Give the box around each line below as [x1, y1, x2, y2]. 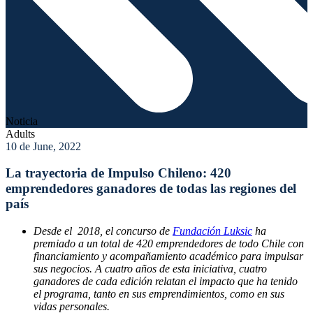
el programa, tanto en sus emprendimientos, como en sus [34, 288, 284, 300]
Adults [6, 127, 35, 140]
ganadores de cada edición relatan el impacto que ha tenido [34, 275, 298, 288]
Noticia [6, 115, 38, 127]
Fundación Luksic [173, 225, 252, 238]
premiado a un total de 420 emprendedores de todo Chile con [34, 238, 304, 250]
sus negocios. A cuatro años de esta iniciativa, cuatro [34, 263, 267, 275]
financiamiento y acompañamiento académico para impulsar [34, 250, 303, 263]
